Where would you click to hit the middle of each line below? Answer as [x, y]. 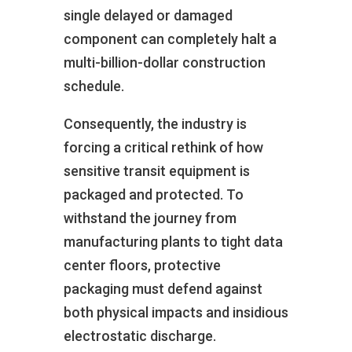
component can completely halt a [170, 38]
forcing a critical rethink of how [163, 147]
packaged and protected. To [153, 194]
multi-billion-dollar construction [164, 62]
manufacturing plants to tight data [173, 241]
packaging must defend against [163, 288]
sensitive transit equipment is [156, 170]
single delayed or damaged [148, 15]
